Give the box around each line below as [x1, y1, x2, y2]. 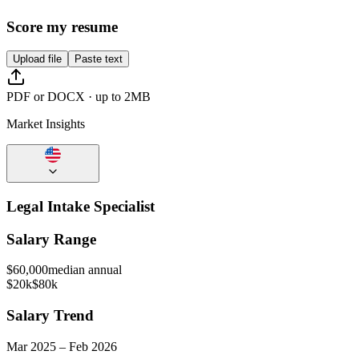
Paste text [75, 53, 123, 66]
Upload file [13, 53, 62, 66]
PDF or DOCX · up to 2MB [6, 90, 151, 104]
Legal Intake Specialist [6, 198, 155, 216]
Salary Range [6, 230, 96, 248]
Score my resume [6, 18, 118, 35]
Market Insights [6, 117, 85, 131]
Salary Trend [6, 307, 94, 325]
